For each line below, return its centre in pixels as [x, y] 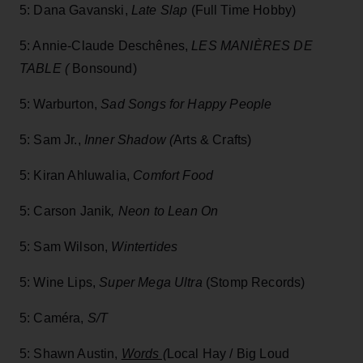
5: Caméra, [52, 318]
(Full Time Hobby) [242, 11]
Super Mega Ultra [151, 283]
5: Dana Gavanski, [75, 11]
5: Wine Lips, [60, 283]
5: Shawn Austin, [70, 354]
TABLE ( [45, 69]
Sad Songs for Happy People [186, 105]
